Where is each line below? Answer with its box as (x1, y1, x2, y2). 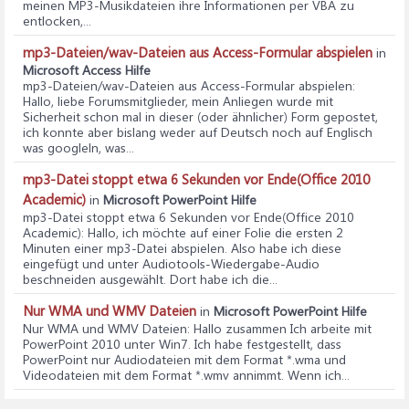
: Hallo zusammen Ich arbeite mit (187, 320, 372, 337)
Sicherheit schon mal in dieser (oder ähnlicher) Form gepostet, (23, 108, 378, 125)
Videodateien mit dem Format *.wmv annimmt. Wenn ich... (23, 366, 350, 383)
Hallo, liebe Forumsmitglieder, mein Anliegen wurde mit (23, 92, 333, 110)
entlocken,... (23, 12, 91, 29)
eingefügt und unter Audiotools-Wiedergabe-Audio (23, 255, 320, 272)
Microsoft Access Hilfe (23, 61, 151, 79)
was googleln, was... (23, 139, 134, 156)
